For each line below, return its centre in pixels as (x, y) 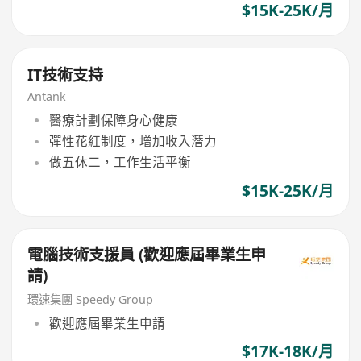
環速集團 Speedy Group (91, 300)
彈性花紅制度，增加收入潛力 (133, 141)
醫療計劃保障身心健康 (113, 120)
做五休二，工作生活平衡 (120, 162)
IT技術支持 (66, 75)
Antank (47, 97)
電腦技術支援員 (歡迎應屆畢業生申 (147, 255)
